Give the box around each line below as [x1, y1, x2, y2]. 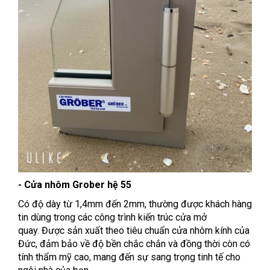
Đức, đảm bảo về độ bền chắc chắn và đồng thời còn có [18, 237, 250, 250]
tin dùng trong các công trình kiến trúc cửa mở [18, 211, 207, 223]
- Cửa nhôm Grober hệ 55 [18, 178, 131, 190]
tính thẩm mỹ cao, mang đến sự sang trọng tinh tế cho [18, 251, 240, 263]
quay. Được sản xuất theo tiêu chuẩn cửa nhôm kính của [18, 224, 250, 236]
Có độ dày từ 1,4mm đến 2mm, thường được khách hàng [18, 198, 252, 210]
